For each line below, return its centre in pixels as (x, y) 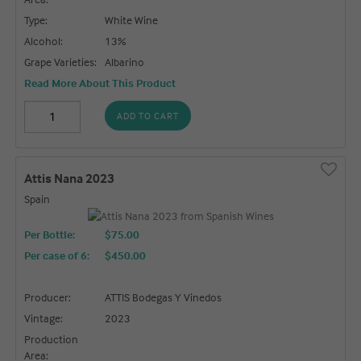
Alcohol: (44, 40)
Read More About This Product (100, 82)
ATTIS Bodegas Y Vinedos (164, 297)
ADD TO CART (148, 115)
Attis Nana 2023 (70, 178)
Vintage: (44, 318)
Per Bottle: (50, 234)
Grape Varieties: (61, 61)
